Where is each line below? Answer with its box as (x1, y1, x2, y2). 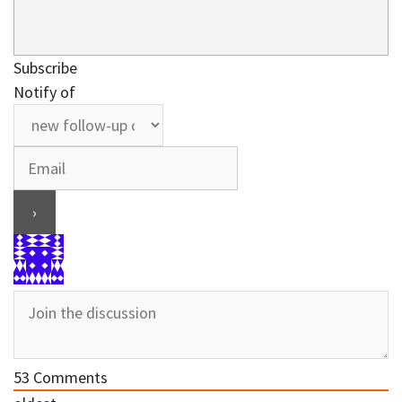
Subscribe (13, 57, 77, 78)
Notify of (13, 81, 75, 102)
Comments (30, 366, 108, 388)
